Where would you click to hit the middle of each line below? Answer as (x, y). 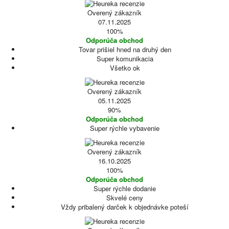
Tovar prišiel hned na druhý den (125, 49)
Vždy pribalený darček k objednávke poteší (125, 207)
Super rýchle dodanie (125, 188)
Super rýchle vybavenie (125, 128)
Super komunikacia (125, 59)
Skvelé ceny (125, 198)
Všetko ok (125, 68)
